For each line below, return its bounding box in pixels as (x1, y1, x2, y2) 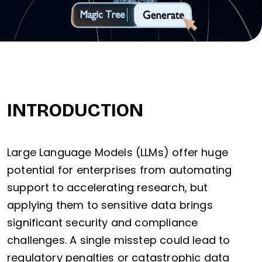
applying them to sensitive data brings (7, 198, 213, 213)
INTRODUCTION (7, 99, 143, 122)
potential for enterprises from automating (7, 163, 232, 178)
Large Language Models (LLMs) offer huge (7, 145, 229, 160)
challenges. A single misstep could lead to (7, 233, 230, 248)
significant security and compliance (7, 215, 198, 230)
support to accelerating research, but (7, 180, 208, 195)
